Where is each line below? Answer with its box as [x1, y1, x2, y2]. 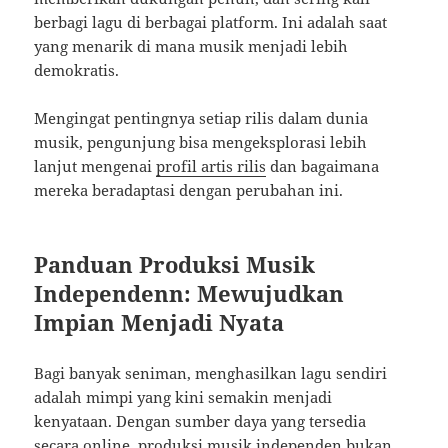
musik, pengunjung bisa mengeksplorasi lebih [34, 132, 368, 153]
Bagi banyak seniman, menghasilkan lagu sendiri [34, 363, 388, 384]
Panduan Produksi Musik [34, 249, 316, 280]
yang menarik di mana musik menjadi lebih [34, 36, 349, 57]
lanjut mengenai [34, 156, 157, 177]
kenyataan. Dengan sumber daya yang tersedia [34, 411, 367, 432]
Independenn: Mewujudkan [34, 278, 345, 309]
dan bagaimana [266, 156, 380, 177]
